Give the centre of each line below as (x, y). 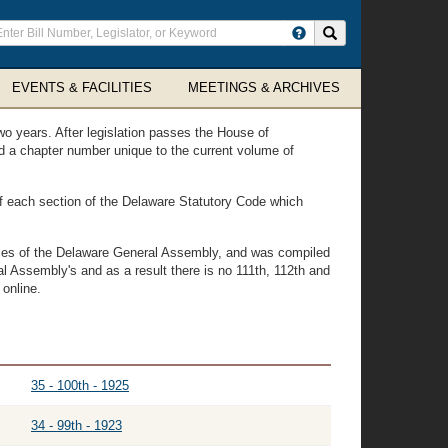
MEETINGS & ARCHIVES (264, 87)
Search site (368, 32)
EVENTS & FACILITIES (82, 87)
